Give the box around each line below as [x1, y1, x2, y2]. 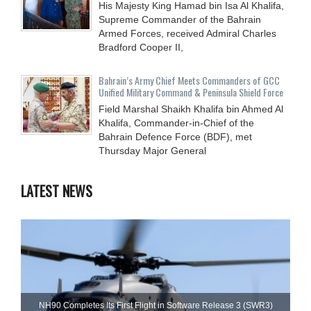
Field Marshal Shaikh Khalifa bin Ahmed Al [99, 103, 283, 115]
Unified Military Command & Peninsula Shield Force [99, 84, 283, 99]
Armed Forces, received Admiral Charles [99, 27, 276, 39]
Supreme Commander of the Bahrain [99, 13, 261, 25]
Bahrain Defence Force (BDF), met [99, 131, 252, 142]
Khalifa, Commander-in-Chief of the [99, 117, 254, 128]
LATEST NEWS [21, 180, 92, 201]
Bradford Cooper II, [99, 41, 183, 53]
